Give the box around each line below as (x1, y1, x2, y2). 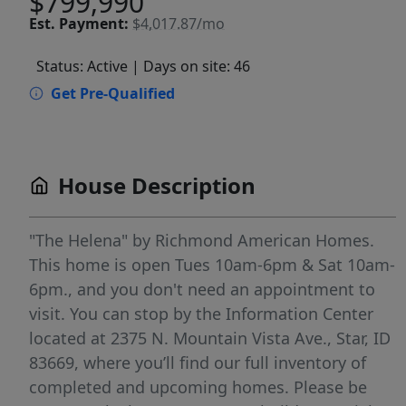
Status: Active (36, 56, 128, 76)
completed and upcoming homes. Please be (29, 376, 367, 398)
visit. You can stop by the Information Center (29, 303, 373, 324)
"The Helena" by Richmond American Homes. (29, 229, 374, 251)
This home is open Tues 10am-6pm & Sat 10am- (29, 254, 395, 275)
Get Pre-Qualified (51, 83, 175, 103)
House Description (58, 170, 256, 200)
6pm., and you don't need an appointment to (29, 278, 375, 300)
